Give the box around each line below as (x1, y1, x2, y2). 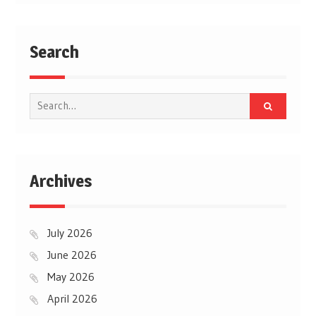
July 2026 (47, 225, 92, 240)
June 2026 (47, 247, 97, 262)
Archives (29, 170, 92, 191)
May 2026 (47, 269, 95, 284)
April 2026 (47, 291, 97, 305)
